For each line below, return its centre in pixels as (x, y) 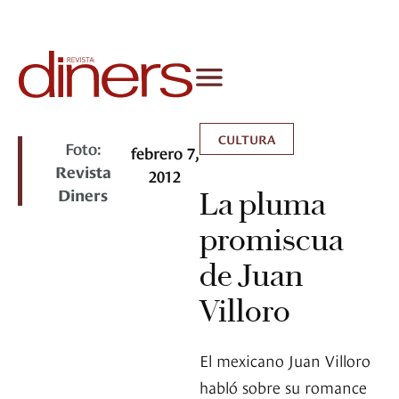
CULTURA (247, 139)
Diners (83, 194)
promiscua (272, 240)
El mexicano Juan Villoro (285, 360)
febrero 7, (165, 152)
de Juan (251, 276)
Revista (83, 171)
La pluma (263, 204)
